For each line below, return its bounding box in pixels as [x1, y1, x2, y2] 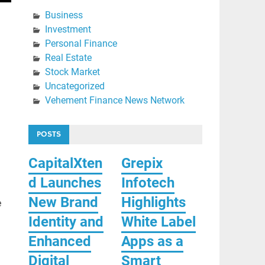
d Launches [28, 174, 101, 191]
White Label [121, 213, 196, 230]
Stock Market [44, 66, 100, 78]
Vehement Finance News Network [44, 95, 185, 106]
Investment [44, 24, 91, 35]
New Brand [28, 193, 98, 211]
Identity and [28, 213, 104, 230]
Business [44, 9, 83, 21]
